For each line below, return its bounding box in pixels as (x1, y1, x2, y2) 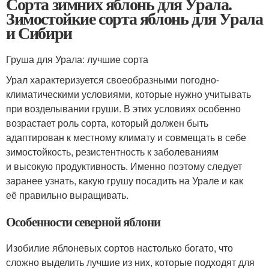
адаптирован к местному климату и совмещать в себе (6, 130, 246, 144)
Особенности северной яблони (6, 212, 160, 231)
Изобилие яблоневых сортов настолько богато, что (6, 240, 233, 255)
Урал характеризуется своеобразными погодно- (6, 72, 219, 86)
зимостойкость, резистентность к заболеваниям (6, 144, 219, 159)
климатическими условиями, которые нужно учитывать (6, 86, 251, 101)
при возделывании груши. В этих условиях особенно (6, 101, 241, 115)
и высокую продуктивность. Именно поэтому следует (6, 159, 242, 173)
